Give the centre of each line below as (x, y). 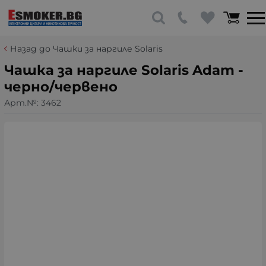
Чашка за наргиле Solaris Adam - (124, 70)
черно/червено (61, 87)
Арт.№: (23, 102)
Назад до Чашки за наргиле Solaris (86, 49)
